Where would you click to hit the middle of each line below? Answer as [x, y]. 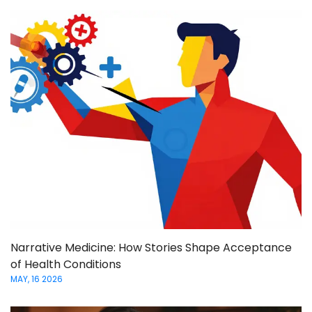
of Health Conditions [66, 264]
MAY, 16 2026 [37, 279]
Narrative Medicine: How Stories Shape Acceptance [151, 247]
